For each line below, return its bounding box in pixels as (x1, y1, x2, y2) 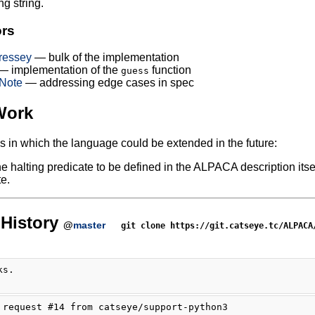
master (72, 219, 105, 231)
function (148, 64, 191, 77)
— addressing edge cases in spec (22, 77, 194, 89)
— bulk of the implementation (31, 51, 179, 64)
